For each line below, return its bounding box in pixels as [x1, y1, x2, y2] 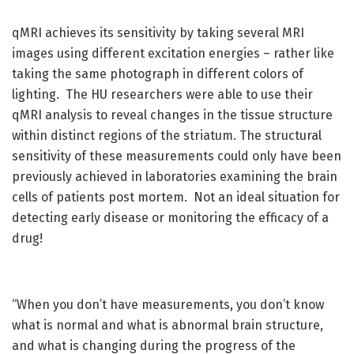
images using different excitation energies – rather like [12, 45, 334, 61]
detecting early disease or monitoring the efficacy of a [12, 209, 329, 225]
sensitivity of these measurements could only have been [12, 148, 341, 164]
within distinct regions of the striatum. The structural [12, 127, 322, 143]
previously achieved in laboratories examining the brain [12, 168, 337, 184]
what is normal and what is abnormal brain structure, [12, 317, 323, 333]
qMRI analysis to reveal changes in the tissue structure [12, 107, 333, 122]
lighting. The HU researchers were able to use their [12, 86, 313, 102]
